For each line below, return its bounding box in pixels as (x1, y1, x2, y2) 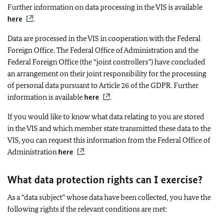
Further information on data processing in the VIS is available (7, 2, 202, 12)
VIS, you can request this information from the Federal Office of (7, 135, 210, 145)
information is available (7, 92, 84, 102)
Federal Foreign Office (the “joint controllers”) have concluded (7, 57, 205, 66)
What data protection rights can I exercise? (7, 173, 202, 186)
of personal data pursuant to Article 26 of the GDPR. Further (7, 80, 198, 90)
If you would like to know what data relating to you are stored (7, 111, 204, 121)
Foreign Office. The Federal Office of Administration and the (7, 45, 198, 55)
